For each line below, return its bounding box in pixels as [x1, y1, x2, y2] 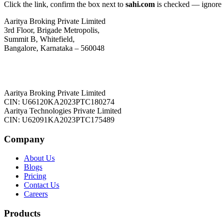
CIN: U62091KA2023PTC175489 [4, 115, 114, 124]
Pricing [24, 172, 46, 181]
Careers [24, 190, 48, 199]
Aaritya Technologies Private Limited [4, 106, 121, 115]
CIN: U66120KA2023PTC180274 [4, 97, 114, 106]
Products [4, 208, 40, 219]
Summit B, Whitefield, [4, 34, 75, 43]
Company [4, 133, 45, 144]
